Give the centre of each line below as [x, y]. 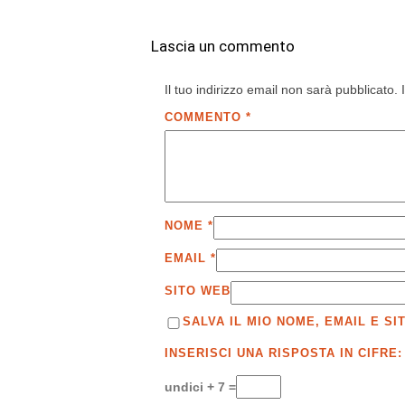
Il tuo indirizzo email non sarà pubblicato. [281, 90]
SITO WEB [198, 290]
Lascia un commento [223, 47]
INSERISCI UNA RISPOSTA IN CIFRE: [283, 353]
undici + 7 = [200, 387]
